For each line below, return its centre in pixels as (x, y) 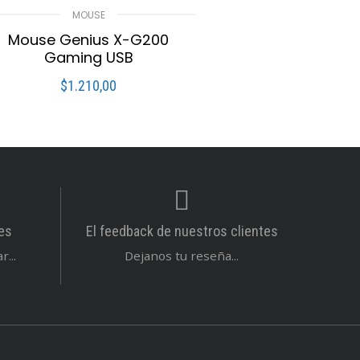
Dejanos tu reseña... (182, 256)
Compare (36, 140)
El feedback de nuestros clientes (182, 231)
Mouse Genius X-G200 (89, 40)
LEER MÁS (92, 96)
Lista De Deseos (142, 140)
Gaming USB (88, 58)
